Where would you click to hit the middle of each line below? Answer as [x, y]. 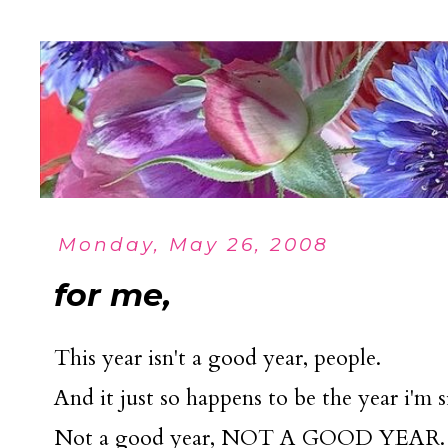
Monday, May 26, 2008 [194, 244]
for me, [112, 294]
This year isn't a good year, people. [217, 357]
